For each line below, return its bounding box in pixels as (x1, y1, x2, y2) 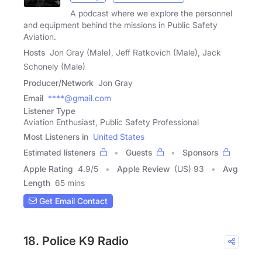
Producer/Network (23, 77, 94, 88)
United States (93, 131, 144, 142)
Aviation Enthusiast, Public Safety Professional (23, 116, 199, 127)
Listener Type (23, 105, 75, 116)
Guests (126, 147, 152, 157)
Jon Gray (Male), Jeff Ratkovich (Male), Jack (50, 47, 221, 57)
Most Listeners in (23, 131, 88, 142)
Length (23, 177, 50, 188)
